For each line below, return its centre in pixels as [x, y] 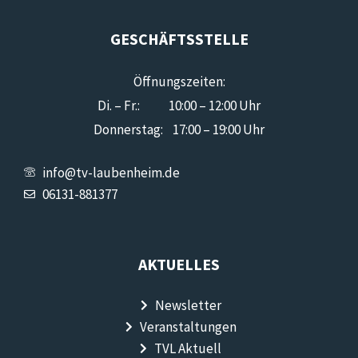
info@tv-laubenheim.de [111, 172]
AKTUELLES [179, 264]
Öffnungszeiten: [179, 82]
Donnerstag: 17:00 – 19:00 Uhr [179, 129]
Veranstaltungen [188, 326]
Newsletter [188, 305]
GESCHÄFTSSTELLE [179, 39]
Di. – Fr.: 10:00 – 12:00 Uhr [179, 105]
